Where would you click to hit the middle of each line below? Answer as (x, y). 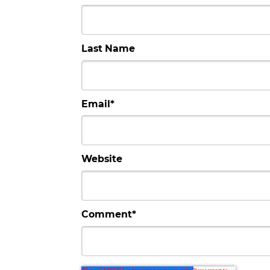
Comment (107, 215)
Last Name (108, 48)
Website (102, 159)
